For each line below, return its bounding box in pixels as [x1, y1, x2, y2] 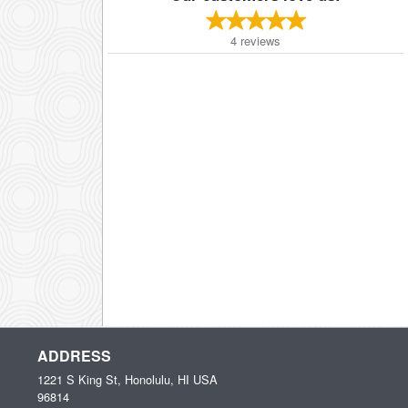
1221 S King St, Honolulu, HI [37, 371, 189, 388]
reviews [240, 31, 280, 49]
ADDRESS [37, 345, 111, 366]
